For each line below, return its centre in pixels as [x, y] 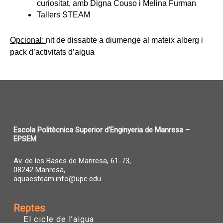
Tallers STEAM [63, 14]
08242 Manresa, [39, 170]
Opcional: [28, 40]
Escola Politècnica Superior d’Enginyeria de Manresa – [101, 130]
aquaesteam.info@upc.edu [57, 179]
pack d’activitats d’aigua [52, 52]
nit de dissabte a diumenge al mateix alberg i [124, 40]
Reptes [29, 208]
